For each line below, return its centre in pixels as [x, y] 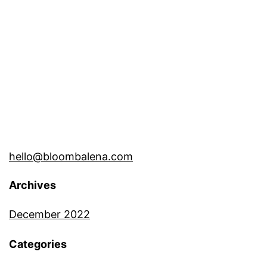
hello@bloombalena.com [71, 157]
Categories [38, 244]
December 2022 [49, 215]
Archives [32, 185]
